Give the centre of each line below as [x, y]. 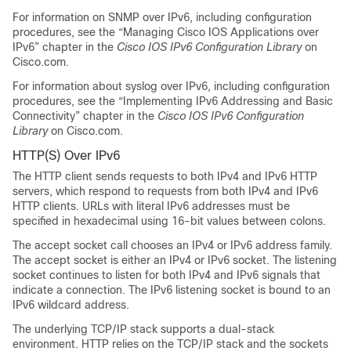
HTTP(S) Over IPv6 [67, 156]
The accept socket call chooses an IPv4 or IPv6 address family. [172, 245]
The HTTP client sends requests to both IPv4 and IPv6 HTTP [165, 176]
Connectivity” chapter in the [85, 116]
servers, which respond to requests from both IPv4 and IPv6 [165, 191]
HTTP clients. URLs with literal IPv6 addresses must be [151, 206]
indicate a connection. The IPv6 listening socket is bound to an [172, 290]
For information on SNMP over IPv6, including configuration [162, 17]
